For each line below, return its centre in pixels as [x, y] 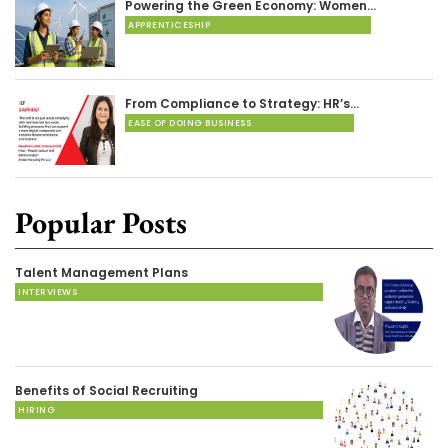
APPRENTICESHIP [169, 24]
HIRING [36, 409]
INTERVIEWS [47, 291]
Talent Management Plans [101, 272]
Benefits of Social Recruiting [106, 390]
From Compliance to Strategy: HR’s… [242, 103]
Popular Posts [101, 222]
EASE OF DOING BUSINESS [189, 122]
